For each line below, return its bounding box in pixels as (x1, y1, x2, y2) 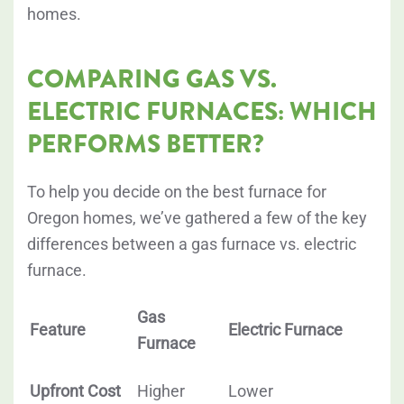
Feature (30, 320, 86, 340)
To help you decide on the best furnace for (27, 182, 326, 202)
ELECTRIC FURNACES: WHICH (27, 93, 377, 131)
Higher (137, 381, 185, 401)
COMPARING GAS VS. (27, 60, 277, 98)
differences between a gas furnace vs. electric (27, 234, 356, 254)
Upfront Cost (30, 381, 121, 401)
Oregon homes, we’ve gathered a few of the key (27, 208, 367, 228)
